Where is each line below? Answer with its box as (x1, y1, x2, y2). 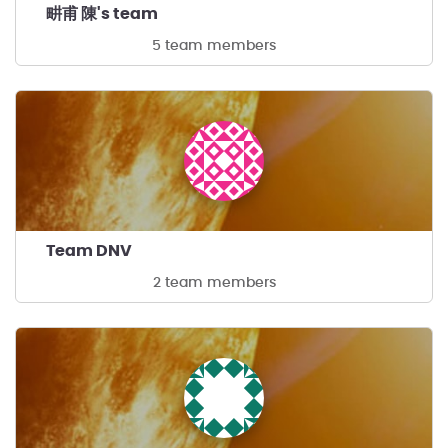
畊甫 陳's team (46, 6, 158, 22)
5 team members (152, 39, 276, 53)
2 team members (152, 276, 276, 290)
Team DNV (46, 243, 132, 259)
